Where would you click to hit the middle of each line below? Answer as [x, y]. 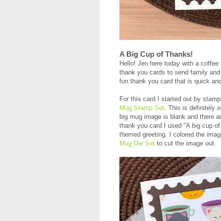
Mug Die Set [137, 144]
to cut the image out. [186, 144]
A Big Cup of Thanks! [156, 54]
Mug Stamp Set [142, 108]
